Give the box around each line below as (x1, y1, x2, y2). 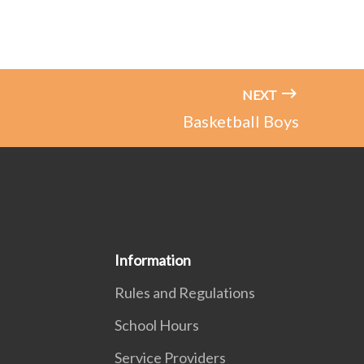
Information (114, 251, 191, 270)
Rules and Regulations (114, 284, 255, 302)
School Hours (114, 316, 199, 335)
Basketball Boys (183, 111, 299, 132)
